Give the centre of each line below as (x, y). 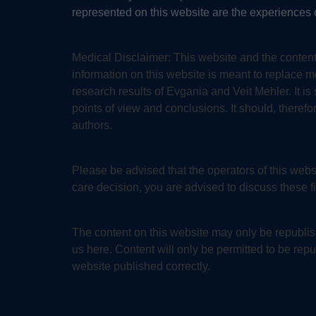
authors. (92, 126)
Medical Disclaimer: (123, 58)
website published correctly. (141, 267)
